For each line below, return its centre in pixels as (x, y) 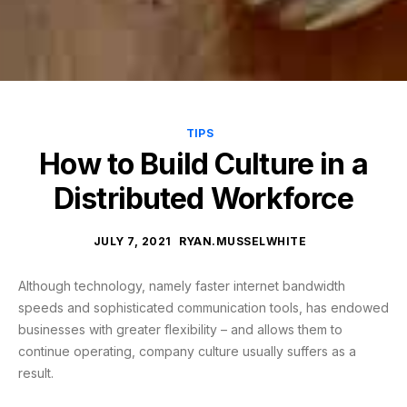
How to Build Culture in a (203, 164)
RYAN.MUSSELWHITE (243, 241)
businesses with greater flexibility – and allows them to (180, 329)
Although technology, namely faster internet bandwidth (182, 285)
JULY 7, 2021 (132, 241)
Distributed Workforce (203, 199)
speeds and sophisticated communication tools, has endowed (203, 307)
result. (36, 372)
